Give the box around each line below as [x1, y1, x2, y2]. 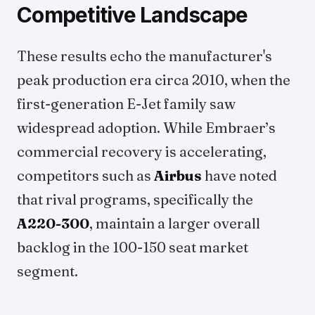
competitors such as [17, 167, 154, 184]
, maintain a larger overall [89, 214, 260, 232]
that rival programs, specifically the [17, 191, 253, 208]
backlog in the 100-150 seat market [17, 238, 248, 256]
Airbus [154, 167, 202, 184]
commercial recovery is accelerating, [17, 143, 266, 160]
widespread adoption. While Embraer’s [17, 119, 276, 136]
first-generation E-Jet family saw [17, 95, 236, 112]
